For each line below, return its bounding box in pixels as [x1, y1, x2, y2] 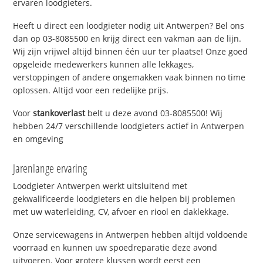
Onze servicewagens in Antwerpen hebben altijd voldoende [13, 228, 248, 240]
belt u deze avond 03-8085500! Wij [85, 107, 223, 119]
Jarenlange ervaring [13, 160, 87, 176]
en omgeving [13, 133, 64, 144]
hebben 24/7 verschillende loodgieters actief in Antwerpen [13, 120, 245, 131]
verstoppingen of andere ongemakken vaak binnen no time [13, 72, 246, 83]
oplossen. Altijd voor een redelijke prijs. [13, 85, 169, 96]
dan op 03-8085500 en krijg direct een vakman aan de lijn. [13, 33, 242, 45]
